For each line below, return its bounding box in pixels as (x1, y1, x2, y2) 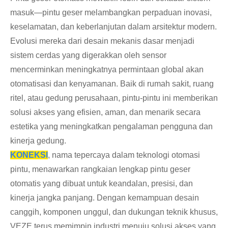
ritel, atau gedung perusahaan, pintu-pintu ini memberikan (10, 94, 218, 103)
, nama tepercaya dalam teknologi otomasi (48, 151, 200, 160)
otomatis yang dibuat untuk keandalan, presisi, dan (10, 179, 193, 188)
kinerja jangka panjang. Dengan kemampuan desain (10, 193, 199, 203)
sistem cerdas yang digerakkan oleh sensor (10, 51, 166, 60)
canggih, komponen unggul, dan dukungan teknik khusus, (10, 208, 218, 217)
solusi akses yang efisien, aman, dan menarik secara (10, 108, 201, 117)
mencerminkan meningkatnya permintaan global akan (10, 65, 204, 74)
